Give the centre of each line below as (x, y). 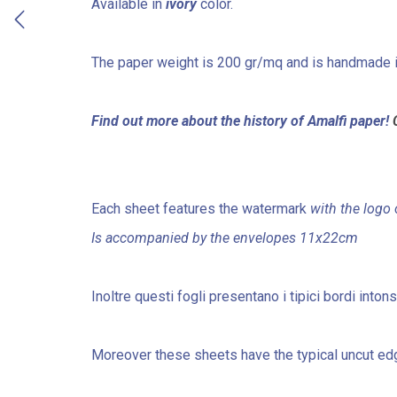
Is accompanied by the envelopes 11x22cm (225, 238)
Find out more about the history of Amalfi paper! (242, 121)
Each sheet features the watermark (201, 209)
